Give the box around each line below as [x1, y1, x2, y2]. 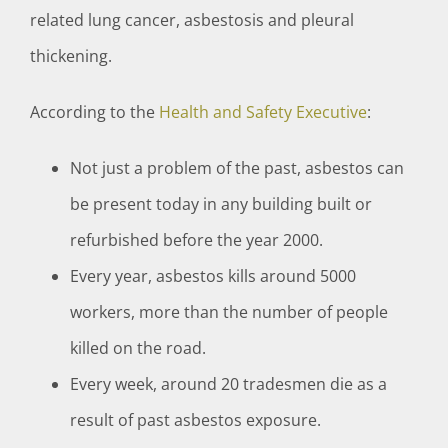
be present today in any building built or [69, 193, 372, 216]
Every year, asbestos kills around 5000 [69, 265, 356, 288]
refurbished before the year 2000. [69, 229, 323, 252]
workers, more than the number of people [69, 301, 388, 324]
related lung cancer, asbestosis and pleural [29, 9, 354, 32]
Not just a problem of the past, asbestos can [69, 157, 404, 180]
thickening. [29, 45, 112, 68]
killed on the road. [69, 337, 206, 360]
